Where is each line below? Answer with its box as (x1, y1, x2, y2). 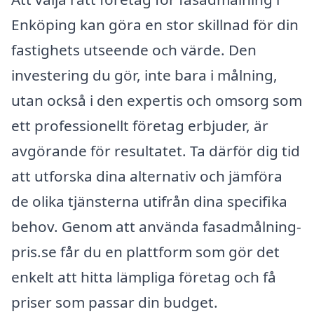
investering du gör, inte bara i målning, (11, 64, 278, 85)
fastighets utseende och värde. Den (11, 39, 257, 60)
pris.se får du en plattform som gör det (11, 241, 280, 261)
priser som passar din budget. (11, 292, 218, 312)
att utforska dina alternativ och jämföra (11, 165, 282, 186)
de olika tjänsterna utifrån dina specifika (11, 191, 287, 211)
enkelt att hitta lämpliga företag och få (11, 266, 276, 287)
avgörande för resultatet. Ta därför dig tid (11, 140, 300, 161)
